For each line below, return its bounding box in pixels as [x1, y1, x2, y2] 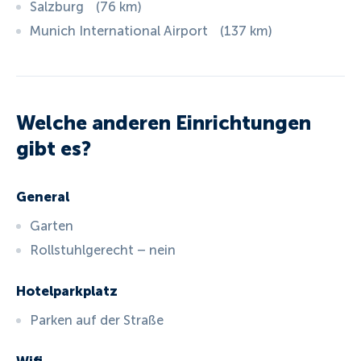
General [16, 189, 70, 205]
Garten [29, 218, 73, 234]
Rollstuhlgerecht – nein [29, 243, 176, 259]
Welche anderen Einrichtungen [16, 111, 312, 135]
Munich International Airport [29, 23, 208, 39]
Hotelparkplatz [16, 283, 118, 299]
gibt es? [16, 137, 92, 160]
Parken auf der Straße [29, 312, 164, 328]
